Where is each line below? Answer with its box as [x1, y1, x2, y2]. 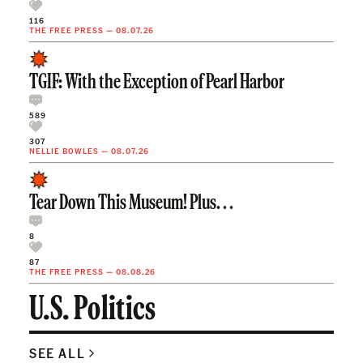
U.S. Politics [29, 295, 156, 327]
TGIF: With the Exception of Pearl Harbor [29, 73, 284, 94]
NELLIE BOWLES [29, 146, 99, 156]
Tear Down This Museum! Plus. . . [29, 194, 233, 215]
